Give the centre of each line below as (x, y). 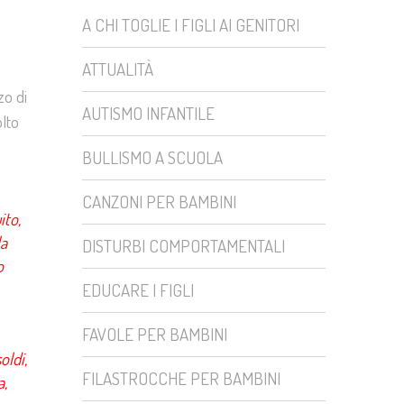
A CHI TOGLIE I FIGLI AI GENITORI (191, 25)
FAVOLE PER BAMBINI (155, 334)
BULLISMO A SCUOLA (152, 157)
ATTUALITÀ (118, 69)
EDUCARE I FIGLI (138, 290)
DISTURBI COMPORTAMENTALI (184, 246)
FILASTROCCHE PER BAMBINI (181, 378)
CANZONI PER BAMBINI (159, 202)
